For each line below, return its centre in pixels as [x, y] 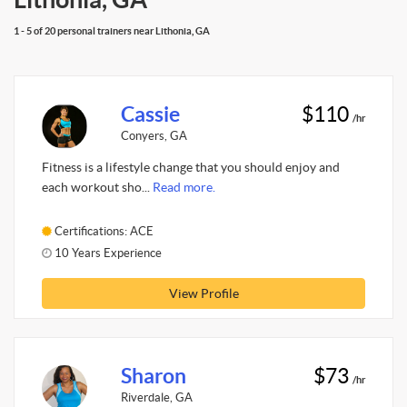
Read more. [184, 187]
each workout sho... [97, 187]
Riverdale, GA [156, 397]
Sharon [153, 376]
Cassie [150, 114]
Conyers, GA [154, 135]
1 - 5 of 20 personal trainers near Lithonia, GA [112, 30]
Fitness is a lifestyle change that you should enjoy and [191, 167]
